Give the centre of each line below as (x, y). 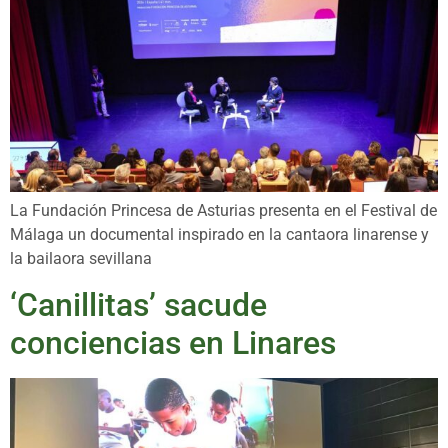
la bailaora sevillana (81, 259)
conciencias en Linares (173, 342)
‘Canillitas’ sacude (138, 304)
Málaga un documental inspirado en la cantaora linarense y (219, 235)
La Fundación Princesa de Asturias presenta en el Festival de (223, 211)
